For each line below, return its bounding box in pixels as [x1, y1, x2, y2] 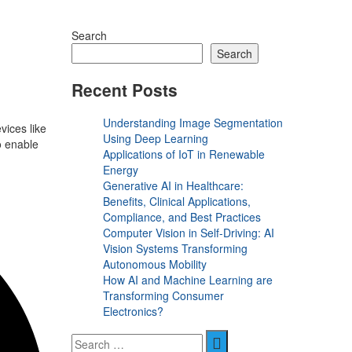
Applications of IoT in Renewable [103, 146, 265, 163]
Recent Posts [71, 77, 178, 101]
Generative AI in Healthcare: [103, 178, 244, 194]
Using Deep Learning [103, 130, 211, 147]
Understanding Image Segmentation [103, 115, 283, 131]
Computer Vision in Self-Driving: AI [103, 225, 274, 241]
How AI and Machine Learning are [103, 272, 273, 288]
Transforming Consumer [103, 288, 224, 304]
